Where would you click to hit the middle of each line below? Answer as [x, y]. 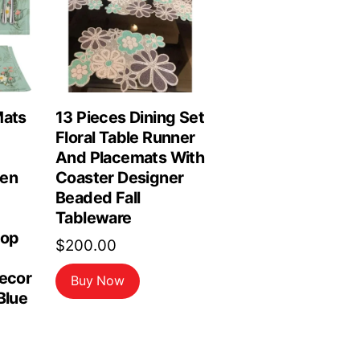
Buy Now [98, 281]
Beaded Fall [98, 198]
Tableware [93, 218]
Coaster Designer [119, 178]
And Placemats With [130, 158]
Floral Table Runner [125, 138]
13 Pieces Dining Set [130, 118]
